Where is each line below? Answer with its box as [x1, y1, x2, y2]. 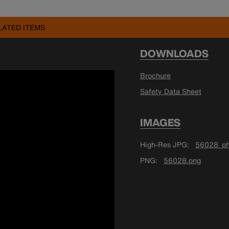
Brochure [140, 70, 171, 81]
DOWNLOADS [140, 46, 209, 61]
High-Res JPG [140, 139, 187, 150]
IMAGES [140, 115, 180, 130]
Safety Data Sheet [140, 86, 201, 97]
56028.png [164, 155, 201, 166]
